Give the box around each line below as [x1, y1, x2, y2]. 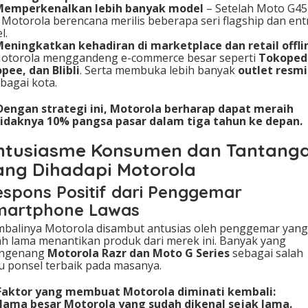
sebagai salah [230, 245, 303, 261]
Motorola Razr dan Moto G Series [47, 245, 230, 261]
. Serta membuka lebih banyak [80, 63, 238, 78]
